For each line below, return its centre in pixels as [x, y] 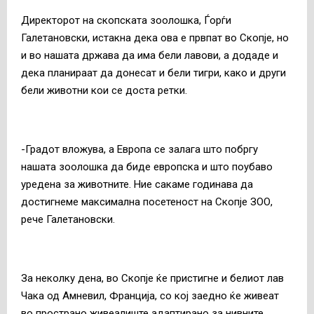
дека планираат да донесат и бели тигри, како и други [153, 73]
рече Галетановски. [68, 219]
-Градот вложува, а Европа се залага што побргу [139, 149]
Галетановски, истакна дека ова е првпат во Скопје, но [155, 37]
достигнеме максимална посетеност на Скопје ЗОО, [147, 202]
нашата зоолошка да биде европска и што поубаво [147, 166]
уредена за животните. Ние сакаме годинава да [137, 184]
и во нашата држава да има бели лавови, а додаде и [150, 55]
